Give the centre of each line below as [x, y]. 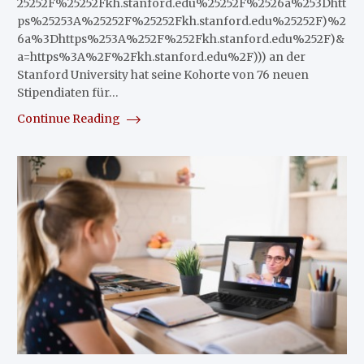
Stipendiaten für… [67, 93]
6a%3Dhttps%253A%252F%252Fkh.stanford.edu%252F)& [180, 39]
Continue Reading [69, 119]
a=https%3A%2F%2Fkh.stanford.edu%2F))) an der [161, 57]
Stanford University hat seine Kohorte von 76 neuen [162, 75]
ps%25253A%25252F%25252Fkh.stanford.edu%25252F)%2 [181, 21]
